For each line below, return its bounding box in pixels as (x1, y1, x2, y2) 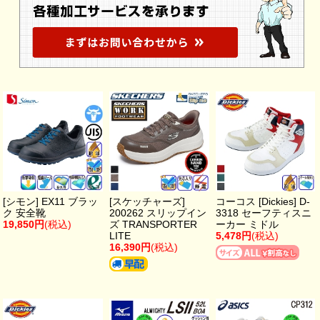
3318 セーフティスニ (215, 206, 311, 219)
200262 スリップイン (109, 206, 207, 219)
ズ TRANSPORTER (109, 218, 198, 230)
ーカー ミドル (215, 218, 279, 230)
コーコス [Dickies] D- (215, 195, 310, 207)
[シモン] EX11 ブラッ (3, 195, 99, 207)
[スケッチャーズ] (109, 195, 186, 207)
